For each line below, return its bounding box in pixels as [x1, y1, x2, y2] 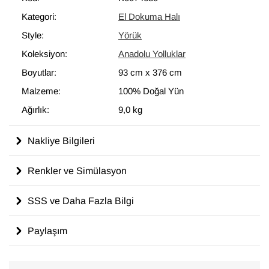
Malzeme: [22, 85, 61, 97]
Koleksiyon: [22, 47, 67, 60]
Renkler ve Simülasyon [28, 164, 127, 177]
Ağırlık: [22, 103, 49, 116]
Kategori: [22, 10, 56, 23]
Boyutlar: [22, 66, 56, 79]
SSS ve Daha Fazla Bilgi [28, 194, 134, 207]
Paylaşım [28, 224, 67, 237]
